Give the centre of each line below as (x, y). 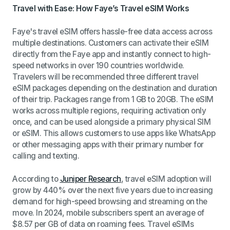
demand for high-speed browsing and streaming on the (110, 201)
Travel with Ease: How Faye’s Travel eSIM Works (101, 8)
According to (36, 179)
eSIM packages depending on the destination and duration (115, 88)
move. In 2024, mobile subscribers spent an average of (108, 213)
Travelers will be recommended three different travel (106, 76)
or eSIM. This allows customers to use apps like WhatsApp (114, 133)
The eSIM (196, 99)
